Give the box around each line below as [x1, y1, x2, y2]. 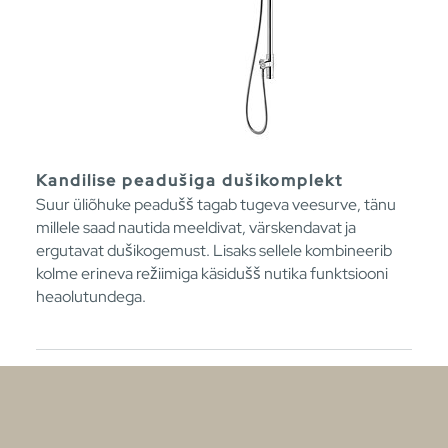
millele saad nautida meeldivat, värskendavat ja [36, 216, 356, 238]
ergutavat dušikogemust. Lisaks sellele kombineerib [36, 239, 392, 261]
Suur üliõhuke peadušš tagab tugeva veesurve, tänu [36, 193, 396, 215]
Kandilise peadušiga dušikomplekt [36, 169, 343, 191]
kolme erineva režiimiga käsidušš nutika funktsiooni [36, 262, 388, 284]
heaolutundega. [36, 285, 146, 307]
